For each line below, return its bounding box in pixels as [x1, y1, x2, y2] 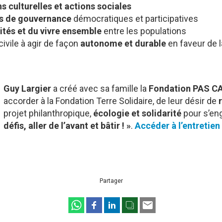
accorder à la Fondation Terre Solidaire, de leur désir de [3, 96, 219, 107]
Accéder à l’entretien [135, 120, 221, 131]
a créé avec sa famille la [53, 83, 149, 94]
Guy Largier [3, 83, 54, 94]
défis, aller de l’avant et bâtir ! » [3, 120, 131, 131]
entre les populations [102, 25, 186, 36]
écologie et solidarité [93, 108, 184, 119]
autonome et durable [78, 38, 166, 49]
